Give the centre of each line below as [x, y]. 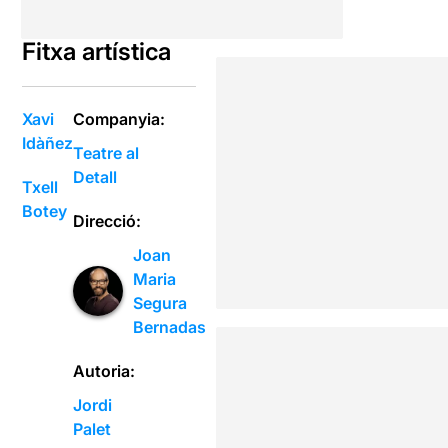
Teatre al [106, 152]
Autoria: [104, 370]
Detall [95, 176]
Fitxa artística [97, 51]
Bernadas [170, 326]
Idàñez [48, 142]
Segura [160, 302]
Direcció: [107, 220]
